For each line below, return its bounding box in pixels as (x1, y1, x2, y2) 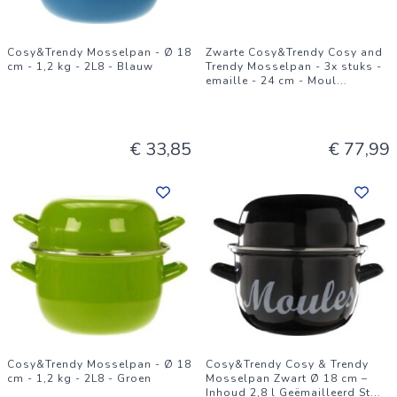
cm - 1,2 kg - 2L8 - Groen (7, 371, 152, 385)
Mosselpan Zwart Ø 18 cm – (206, 371, 368, 385)
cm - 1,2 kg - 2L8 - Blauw (7, 59, 153, 74)
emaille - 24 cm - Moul (206, 74, 337, 88)
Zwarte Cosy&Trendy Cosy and (206, 45, 383, 59)
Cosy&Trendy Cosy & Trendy (206, 357, 369, 371)
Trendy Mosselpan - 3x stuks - (206, 59, 382, 74)
